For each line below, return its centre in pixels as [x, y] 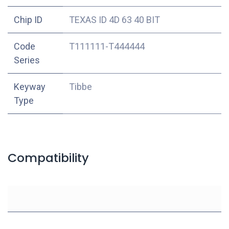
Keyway [30, 86]
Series [27, 60]
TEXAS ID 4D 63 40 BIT [114, 19]
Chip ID [28, 19]
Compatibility [48, 157]
